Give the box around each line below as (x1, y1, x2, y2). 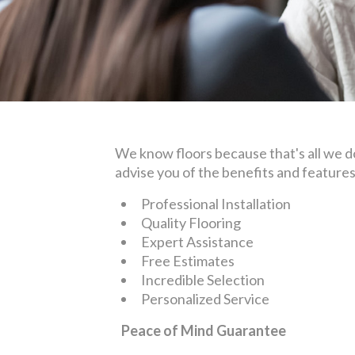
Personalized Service (141, 289, 269, 307)
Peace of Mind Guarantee (121, 321, 286, 339)
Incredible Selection (141, 270, 265, 288)
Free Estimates (141, 251, 235, 269)
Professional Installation (141, 194, 291, 212)
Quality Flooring (141, 213, 241, 231)
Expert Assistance (141, 232, 254, 250)
